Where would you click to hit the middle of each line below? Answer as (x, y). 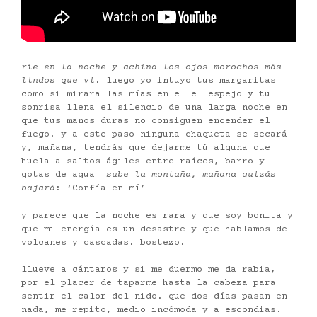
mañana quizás (239, 175)
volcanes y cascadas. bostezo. (103, 242)
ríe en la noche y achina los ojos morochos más (151, 68)
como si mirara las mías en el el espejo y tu (146, 94)
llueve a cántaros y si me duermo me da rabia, (149, 270)
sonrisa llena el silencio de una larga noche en (154, 108)
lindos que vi (58, 81)
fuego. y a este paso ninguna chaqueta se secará (154, 135)
